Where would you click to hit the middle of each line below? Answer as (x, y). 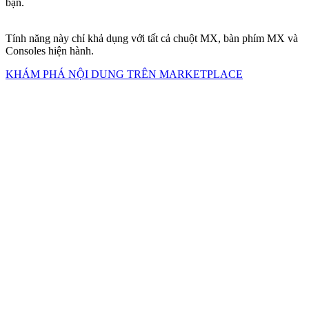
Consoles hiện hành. (50, 51)
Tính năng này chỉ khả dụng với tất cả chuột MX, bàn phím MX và (152, 39)
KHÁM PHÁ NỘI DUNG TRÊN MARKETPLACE (124, 74)
